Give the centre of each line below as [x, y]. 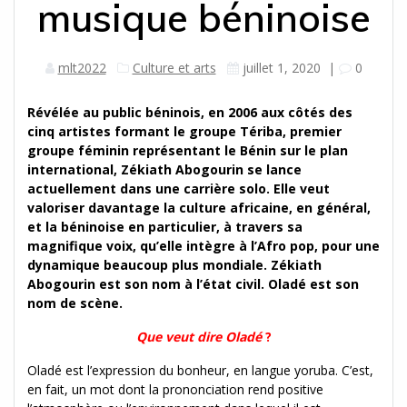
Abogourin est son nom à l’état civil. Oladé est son [193, 283]
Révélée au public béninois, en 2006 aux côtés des [190, 112]
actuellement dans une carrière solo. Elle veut [179, 188]
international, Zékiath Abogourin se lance [164, 169]
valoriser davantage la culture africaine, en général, [199, 207]
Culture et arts [174, 67]
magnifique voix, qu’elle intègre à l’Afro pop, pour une [203, 245]
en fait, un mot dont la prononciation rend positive [175, 389]
